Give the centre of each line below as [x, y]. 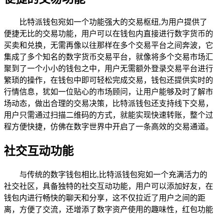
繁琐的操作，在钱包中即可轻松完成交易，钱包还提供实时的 [108, 80]
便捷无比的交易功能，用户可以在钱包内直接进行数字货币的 [108, 34]
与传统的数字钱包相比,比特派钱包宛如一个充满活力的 [113, 175]
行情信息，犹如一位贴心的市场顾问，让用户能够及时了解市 [108, 92]
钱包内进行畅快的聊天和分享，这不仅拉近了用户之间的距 [105, 198]
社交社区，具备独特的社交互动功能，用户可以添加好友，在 [108, 186]
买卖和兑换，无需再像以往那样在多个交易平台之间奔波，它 [108, 46]
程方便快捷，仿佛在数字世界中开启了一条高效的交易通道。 [108, 127]
